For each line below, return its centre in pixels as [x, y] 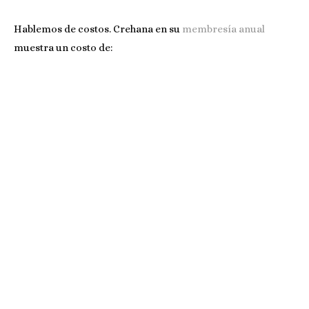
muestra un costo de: [63, 47]
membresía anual [222, 29]
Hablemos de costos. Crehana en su [97, 29]
